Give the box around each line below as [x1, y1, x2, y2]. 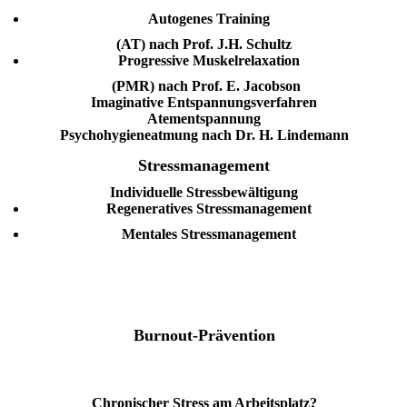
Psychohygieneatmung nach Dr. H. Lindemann [59, 126, 349, 143]
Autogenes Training [147, 10, 270, 26]
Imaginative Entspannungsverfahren [91, 94, 317, 110]
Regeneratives [105, 200, 193, 216]
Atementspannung [147, 110, 261, 126]
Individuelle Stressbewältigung [110, 184, 298, 200]
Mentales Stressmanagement [121, 225, 296, 242]
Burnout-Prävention [133, 325, 275, 344]
